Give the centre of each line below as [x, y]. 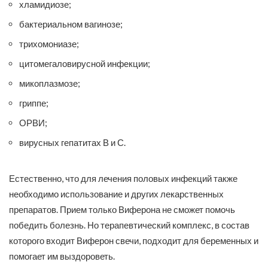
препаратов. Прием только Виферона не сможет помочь [122, 210]
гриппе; [34, 103]
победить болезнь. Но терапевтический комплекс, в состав [129, 225]
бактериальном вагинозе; [71, 24]
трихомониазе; [49, 44]
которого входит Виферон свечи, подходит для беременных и [134, 241]
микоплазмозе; [50, 83]
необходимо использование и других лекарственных [116, 194]
